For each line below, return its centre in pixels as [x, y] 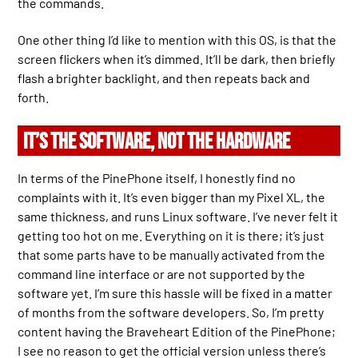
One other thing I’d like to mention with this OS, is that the [177, 40]
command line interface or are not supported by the [162, 274]
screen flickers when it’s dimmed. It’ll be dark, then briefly [177, 59]
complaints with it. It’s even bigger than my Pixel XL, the [172, 197]
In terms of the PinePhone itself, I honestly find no [157, 178]
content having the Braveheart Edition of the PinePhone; [177, 332]
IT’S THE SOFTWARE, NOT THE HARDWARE [157, 142]
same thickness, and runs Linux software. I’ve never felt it [178, 217]
